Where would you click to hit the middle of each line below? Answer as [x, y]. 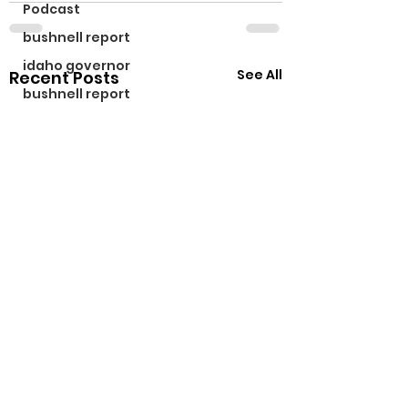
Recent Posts [64, 77]
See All [260, 74]
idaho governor [76, 66]
